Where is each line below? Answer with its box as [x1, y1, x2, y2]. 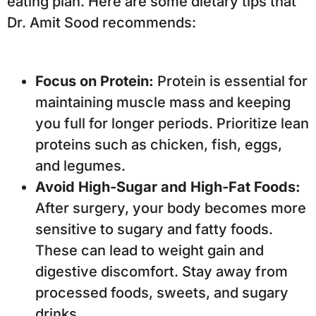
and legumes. [35, 157, 126, 174]
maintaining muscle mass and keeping [35, 93, 291, 111]
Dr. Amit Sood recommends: [7, 14, 196, 32]
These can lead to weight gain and [35, 241, 264, 259]
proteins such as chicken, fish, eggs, [35, 135, 282, 153]
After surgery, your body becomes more [35, 199, 306, 217]
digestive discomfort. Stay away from [35, 262, 288, 280]
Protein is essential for [154, 72, 308, 90]
